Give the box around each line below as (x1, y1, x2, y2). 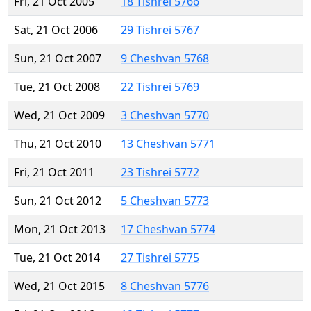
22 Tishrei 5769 (121, 79, 199, 95)
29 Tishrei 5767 (121, 22, 199, 38)
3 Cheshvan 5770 (121, 108, 209, 124)
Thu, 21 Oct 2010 (14, 136, 101, 152)
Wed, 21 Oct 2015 (14, 278, 105, 294)
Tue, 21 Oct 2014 (14, 250, 100, 266)
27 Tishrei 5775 (121, 250, 199, 266)
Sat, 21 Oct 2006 (14, 22, 98, 38)
